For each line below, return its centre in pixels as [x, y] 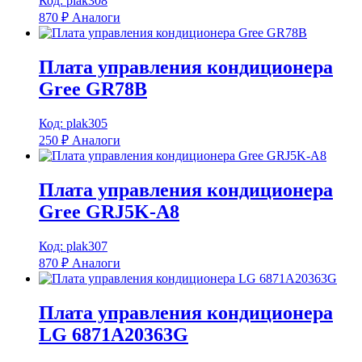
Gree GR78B [93, 89]
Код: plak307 [73, 246]
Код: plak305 [73, 124]
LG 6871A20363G [114, 334]
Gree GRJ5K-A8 [109, 212]
